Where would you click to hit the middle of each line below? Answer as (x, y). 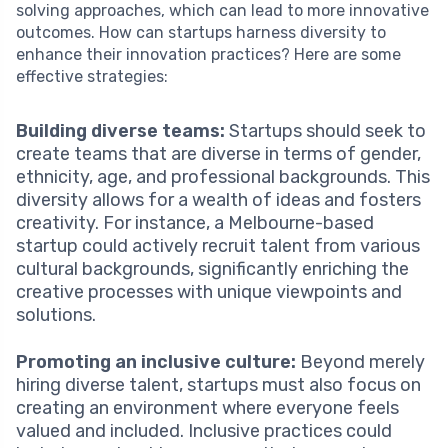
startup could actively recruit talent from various (218, 246)
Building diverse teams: (120, 131)
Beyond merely (360, 362)
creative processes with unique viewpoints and (209, 292)
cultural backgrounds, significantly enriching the (212, 269)
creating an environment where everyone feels (207, 408)
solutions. (56, 315)
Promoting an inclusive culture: (156, 362)
